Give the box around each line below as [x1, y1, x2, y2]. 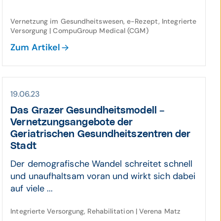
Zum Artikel [10, 41, 61, 53]
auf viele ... [10, 183, 53, 194]
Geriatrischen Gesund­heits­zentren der [10, 129, 191, 139]
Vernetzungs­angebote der [10, 117, 133, 127]
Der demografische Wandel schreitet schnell [10, 158, 193, 170]
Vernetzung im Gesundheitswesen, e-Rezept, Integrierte [10, 17, 197, 26]
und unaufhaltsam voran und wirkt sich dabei [10, 170, 196, 182]
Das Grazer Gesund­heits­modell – [10, 106, 165, 115]
